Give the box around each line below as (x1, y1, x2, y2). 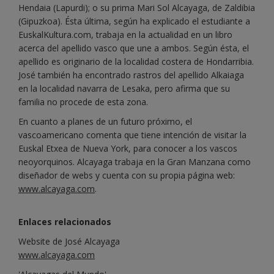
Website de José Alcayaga (18, 235, 120, 247)
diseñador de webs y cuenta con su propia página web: (18, 169, 235, 181)
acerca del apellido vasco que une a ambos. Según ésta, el (18, 42, 249, 54)
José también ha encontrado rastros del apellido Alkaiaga (18, 68, 244, 81)
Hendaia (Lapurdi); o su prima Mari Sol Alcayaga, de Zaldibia (18, 1, 255, 13)
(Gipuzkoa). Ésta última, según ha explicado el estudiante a (18, 15, 250, 27)
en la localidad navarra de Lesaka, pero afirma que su (18, 82, 230, 94)
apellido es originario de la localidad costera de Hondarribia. (18, 55, 254, 67)
